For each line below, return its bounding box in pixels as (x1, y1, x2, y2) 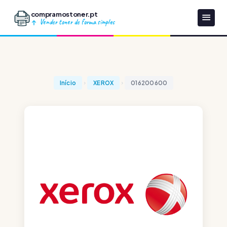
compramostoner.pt (30, 9, 98, 18)
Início (59, 79, 77, 87)
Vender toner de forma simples (37, 17, 115, 26)
